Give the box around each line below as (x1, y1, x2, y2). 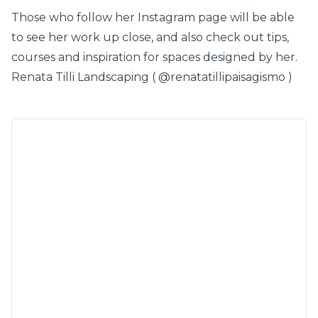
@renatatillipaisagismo (158, 70, 285, 84)
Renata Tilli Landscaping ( (11, 70, 158, 84)
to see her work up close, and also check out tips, (11, 31, 289, 44)
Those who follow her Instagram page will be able (11, 11, 295, 24)
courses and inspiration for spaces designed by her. (11, 50, 297, 64)
